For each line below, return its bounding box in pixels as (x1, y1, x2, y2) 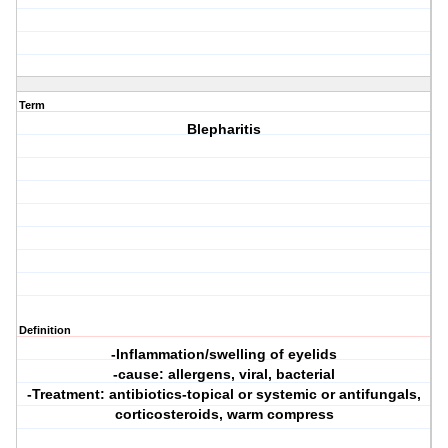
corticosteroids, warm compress (114, 406, 334, 423)
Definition (19, 324, 71, 337)
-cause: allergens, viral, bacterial (113, 366, 336, 383)
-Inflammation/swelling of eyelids (111, 346, 338, 363)
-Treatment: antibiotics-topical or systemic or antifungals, (27, 386, 422, 403)
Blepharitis (187, 121, 262, 138)
